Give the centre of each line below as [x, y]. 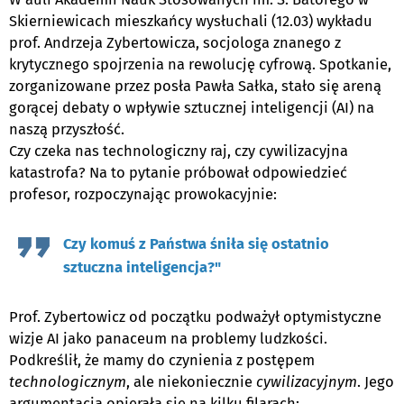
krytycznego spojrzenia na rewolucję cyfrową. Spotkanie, [200, 65]
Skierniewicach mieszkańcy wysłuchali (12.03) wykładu [191, 22]
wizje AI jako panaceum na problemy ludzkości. [168, 339]
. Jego [376, 382]
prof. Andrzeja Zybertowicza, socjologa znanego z [175, 43]
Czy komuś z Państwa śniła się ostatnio [196, 244]
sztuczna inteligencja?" [142, 268]
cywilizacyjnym [307, 382]
